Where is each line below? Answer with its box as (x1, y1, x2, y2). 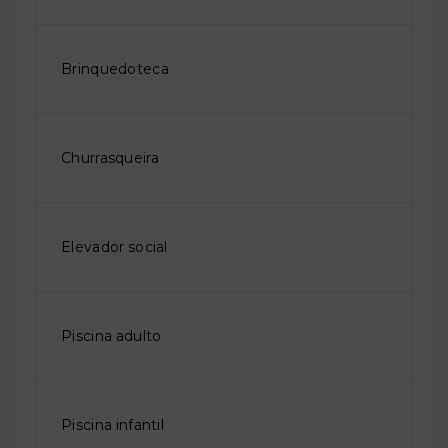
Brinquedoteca (61, 60, 169, 78)
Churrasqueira (61, 149, 159, 167)
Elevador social (61, 238, 168, 256)
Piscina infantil (61, 416, 165, 434)
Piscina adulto (61, 327, 162, 345)
